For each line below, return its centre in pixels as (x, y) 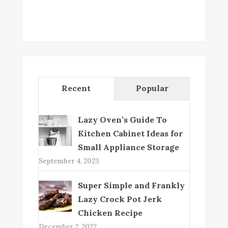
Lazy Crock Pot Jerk (120, 199)
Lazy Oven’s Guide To (122, 119)
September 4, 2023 (69, 161)
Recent (76, 88)
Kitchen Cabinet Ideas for (130, 133)
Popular (152, 88)
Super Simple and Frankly (131, 185)
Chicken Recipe (110, 212)
